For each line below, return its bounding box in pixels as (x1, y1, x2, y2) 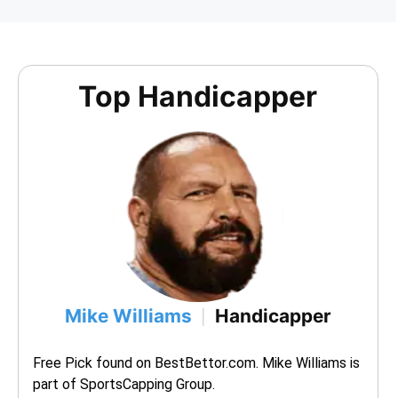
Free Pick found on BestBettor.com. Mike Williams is (33, 354, 360, 372)
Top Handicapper (78, 78, 318, 114)
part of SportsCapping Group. (33, 376, 215, 394)
